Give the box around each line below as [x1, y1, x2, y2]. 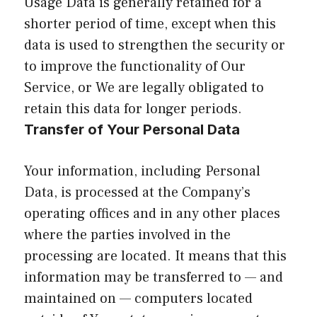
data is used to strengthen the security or [24, 35, 285, 54]
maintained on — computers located [24, 289, 253, 308]
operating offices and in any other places [24, 204, 280, 223]
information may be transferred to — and [24, 267, 283, 287]
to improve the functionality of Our [24, 57, 246, 76]
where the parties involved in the [24, 225, 231, 244]
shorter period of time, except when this [24, 14, 276, 33]
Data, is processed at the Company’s [24, 183, 250, 202]
